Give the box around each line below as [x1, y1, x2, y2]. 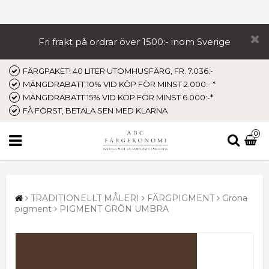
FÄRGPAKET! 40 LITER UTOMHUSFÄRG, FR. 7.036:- [23, 66, 213, 76]
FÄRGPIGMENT [147, 192, 214, 204]
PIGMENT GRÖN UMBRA [59, 203, 169, 214]
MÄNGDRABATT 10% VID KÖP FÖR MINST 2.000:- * [23, 79, 216, 89]
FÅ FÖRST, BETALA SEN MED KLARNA [23, 106, 168, 115]
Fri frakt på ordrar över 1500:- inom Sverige [38, 36, 231, 47]
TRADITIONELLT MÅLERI [31, 192, 139, 204]
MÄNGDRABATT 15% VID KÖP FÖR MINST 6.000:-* [23, 92, 213, 102]
